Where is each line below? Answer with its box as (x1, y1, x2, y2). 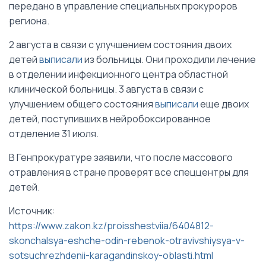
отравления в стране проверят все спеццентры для (9, 165, 249, 179)
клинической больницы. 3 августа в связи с (9, 82, 204, 96)
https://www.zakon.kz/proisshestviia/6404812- (9, 218, 214, 232)
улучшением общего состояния (9, 97, 155, 110)
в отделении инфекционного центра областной (9, 67, 228, 81)
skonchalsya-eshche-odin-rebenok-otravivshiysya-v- (9, 233, 245, 247)
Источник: (9, 204, 55, 217)
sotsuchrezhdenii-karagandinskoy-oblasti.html (9, 248, 213, 262)
